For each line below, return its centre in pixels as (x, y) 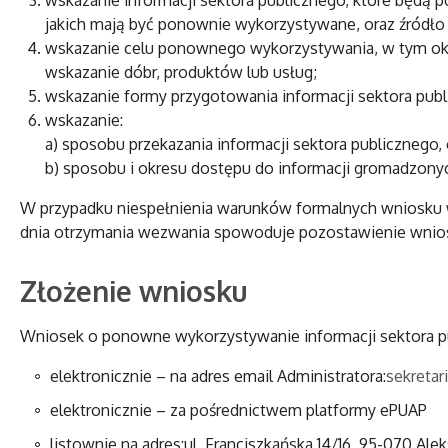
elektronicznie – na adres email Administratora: (218, 375)
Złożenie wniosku (133, 290)
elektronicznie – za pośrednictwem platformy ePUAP (238, 409)
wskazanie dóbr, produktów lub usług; (181, 72)
